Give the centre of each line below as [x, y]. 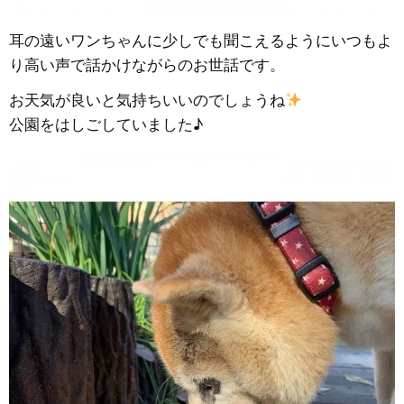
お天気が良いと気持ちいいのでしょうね [147, 101]
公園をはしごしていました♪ [106, 125]
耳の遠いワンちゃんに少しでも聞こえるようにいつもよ [201, 40]
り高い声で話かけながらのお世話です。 [147, 64]
